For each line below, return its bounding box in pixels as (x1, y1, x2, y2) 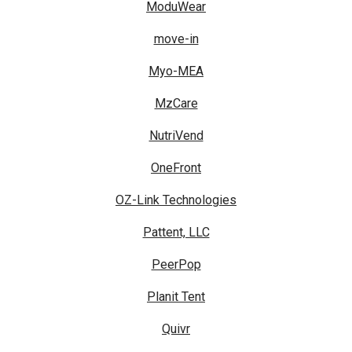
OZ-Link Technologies (115, 192, 236, 208)
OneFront (151, 160, 201, 176)
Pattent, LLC (142, 225, 210, 240)
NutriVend (148, 128, 203, 144)
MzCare (154, 96, 198, 112)
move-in (153, 31, 199, 47)
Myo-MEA (148, 64, 203, 79)
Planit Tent (147, 289, 205, 305)
